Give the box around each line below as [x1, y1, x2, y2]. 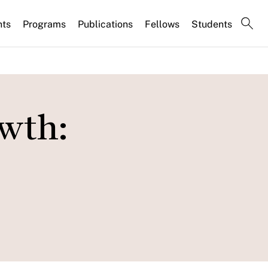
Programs [23, 18, 66, 30]
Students [191, 18, 232, 30]
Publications [78, 18, 133, 30]
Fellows [145, 18, 179, 30]
